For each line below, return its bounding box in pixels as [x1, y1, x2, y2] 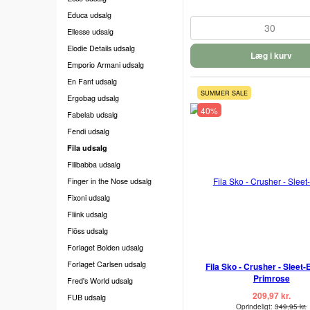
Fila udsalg [67, 142, 107, 153]
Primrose [253, 271, 290, 284]
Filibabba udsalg [67, 158, 120, 170]
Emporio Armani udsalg [67, 59, 144, 70]
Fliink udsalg [67, 208, 107, 219]
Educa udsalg [67, 9, 111, 20]
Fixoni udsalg [67, 192, 110, 203]
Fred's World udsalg [67, 275, 133, 286]
